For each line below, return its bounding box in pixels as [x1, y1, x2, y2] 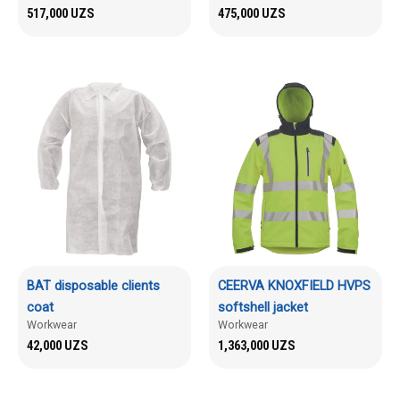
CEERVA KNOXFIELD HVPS [218, 277, 371, 294]
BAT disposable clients [27, 277, 160, 294]
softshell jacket [218, 298, 308, 315]
